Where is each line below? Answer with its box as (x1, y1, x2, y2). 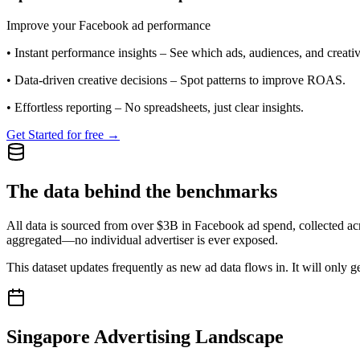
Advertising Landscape (90, 325, 284, 347)
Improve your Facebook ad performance (6, 18, 211, 32)
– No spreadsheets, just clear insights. (115, 100, 304, 114)
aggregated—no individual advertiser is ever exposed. (6, 232, 278, 247)
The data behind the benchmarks (6, 180, 277, 202)
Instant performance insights (14, 45, 157, 59)
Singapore (6, 325, 90, 347)
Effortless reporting (14, 100, 112, 114)
